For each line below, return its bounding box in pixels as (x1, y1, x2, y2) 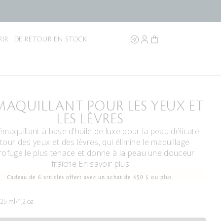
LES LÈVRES (56, 112, 124, 127)
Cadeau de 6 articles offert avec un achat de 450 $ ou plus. (7, 175, 174, 181)
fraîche (51, 158, 79, 169)
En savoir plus (78, 158, 129, 169)
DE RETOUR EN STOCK (14, 36, 88, 43)
